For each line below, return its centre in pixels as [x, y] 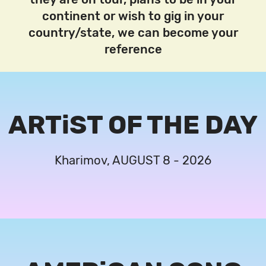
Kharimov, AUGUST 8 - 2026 [133, 160]
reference [133, 49]
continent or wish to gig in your [133, 16]
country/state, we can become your [133, 33]
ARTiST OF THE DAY [133, 125]
